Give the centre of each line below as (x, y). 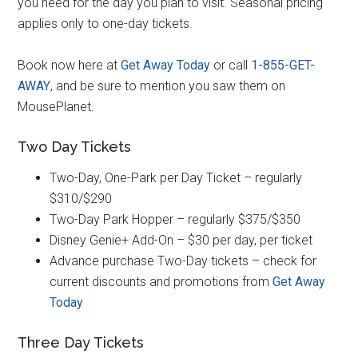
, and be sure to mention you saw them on (168, 86)
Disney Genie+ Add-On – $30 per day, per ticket (181, 240)
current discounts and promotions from (161, 281)
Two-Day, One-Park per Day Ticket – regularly (176, 177)
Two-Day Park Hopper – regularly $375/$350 (175, 219)
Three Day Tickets (81, 342)
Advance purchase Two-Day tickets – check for (183, 261)
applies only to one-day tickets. (105, 23)
